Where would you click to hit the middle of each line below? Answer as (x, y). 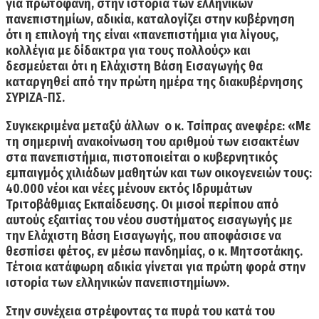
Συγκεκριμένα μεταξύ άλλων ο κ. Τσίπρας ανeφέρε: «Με (158, 126)
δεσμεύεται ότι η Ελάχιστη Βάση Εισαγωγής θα (134, 66)
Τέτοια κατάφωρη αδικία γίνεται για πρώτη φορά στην (156, 267)
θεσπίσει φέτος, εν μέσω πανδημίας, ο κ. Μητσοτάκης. (154, 251)
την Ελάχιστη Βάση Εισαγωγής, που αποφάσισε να (143, 235)
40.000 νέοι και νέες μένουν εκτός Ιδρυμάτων (129, 188)
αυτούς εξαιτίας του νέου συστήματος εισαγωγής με (149, 220)
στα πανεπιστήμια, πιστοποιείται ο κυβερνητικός (142, 157)
